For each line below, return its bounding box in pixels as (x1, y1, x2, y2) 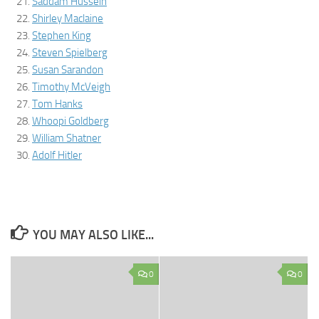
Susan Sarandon (32, 63, 103, 76)
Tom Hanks (32, 98, 83, 110)
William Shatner (32, 132, 101, 145)
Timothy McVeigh (32, 80, 110, 93)
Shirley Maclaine (32, 12, 103, 25)
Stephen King (32, 29, 91, 42)
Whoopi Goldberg (32, 115, 109, 127)
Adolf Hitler (32, 149, 82, 162)
